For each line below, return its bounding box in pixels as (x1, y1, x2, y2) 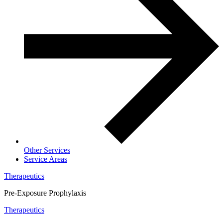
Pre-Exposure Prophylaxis (4, 189, 86, 198)
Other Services (24, 146, 70, 155)
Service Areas (24, 155, 67, 164)
